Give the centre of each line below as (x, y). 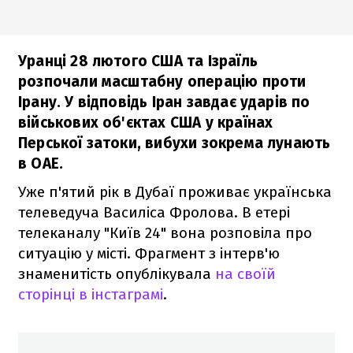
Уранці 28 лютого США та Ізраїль (138, 61)
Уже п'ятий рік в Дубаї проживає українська (175, 191)
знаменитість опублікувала (117, 273)
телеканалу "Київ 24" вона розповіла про (165, 232)
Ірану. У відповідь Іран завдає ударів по (164, 102)
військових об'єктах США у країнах (146, 122)
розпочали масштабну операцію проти (162, 81)
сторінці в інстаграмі (91, 294)
